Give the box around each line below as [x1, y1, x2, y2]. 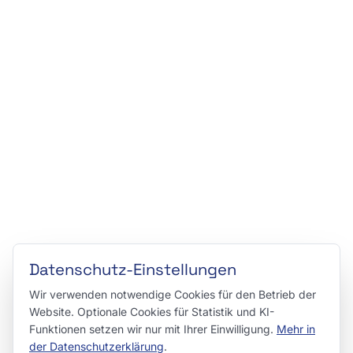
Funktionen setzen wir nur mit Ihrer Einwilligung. [29, 322, 277, 336]
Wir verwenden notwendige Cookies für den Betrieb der [29, 288, 316, 301]
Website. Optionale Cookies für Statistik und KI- [29, 305, 274, 318]
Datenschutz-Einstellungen [29, 259, 236, 280]
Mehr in [277, 322, 315, 336]
